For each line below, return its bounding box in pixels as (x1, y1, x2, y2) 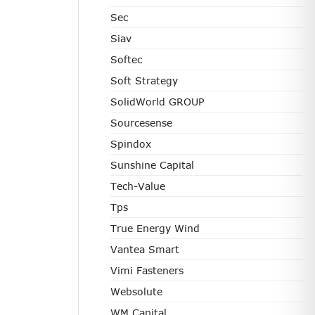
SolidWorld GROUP (110, 96, 204, 108)
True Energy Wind (110, 222, 200, 234)
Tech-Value (110, 180, 165, 192)
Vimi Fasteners (110, 264, 184, 276)
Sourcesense (110, 117, 172, 129)
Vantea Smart (110, 243, 179, 255)
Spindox (110, 138, 151, 150)
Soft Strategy (110, 75, 178, 86)
